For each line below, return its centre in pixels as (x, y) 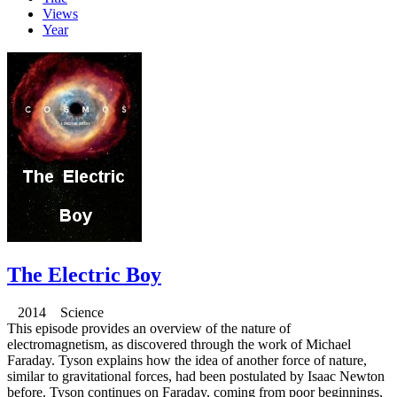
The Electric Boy (84, 275)
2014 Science (55, 313)
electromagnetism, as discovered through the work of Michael (179, 345)
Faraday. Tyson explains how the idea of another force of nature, (187, 361)
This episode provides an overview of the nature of (149, 329)
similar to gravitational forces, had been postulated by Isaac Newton (196, 377)
